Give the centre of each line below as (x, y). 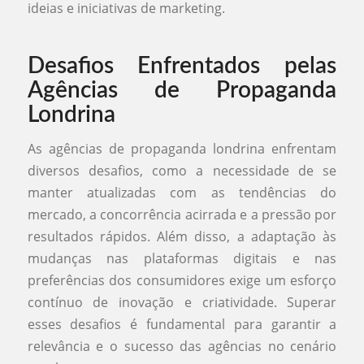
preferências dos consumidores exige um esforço (182, 281)
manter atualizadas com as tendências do (182, 193)
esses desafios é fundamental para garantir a (182, 325)
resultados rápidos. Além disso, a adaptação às (182, 237)
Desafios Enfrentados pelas (182, 66)
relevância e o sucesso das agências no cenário (182, 347)
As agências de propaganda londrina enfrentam (182, 149)
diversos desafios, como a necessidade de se (182, 171)
